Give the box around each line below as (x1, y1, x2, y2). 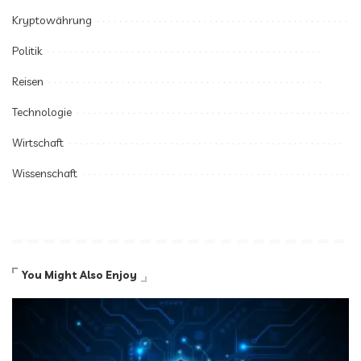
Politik (12, 43, 42, 58)
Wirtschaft (12, 135, 64, 150)
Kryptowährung (12, 12, 92, 27)
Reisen (12, 73, 44, 89)
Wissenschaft (12, 165, 77, 180)
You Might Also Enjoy (22, 268, 137, 281)
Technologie (12, 104, 72, 119)
